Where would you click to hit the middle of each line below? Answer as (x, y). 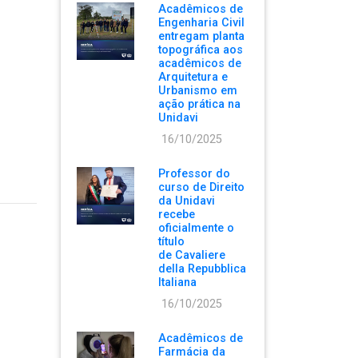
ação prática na (200, 104)
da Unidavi (187, 201)
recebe (177, 214)
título (172, 241)
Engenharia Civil (202, 22)
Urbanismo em (198, 90)
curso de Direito (202, 187)
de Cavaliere (192, 255)
